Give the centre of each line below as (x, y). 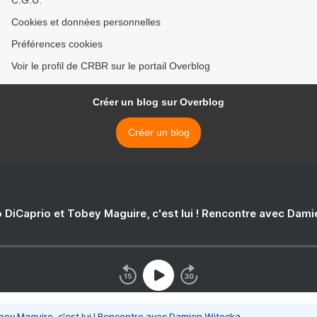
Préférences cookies (57, 44)
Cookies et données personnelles (86, 22)
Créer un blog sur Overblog (158, 102)
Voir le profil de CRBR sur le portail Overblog (111, 66)
